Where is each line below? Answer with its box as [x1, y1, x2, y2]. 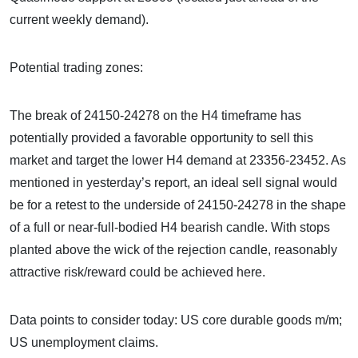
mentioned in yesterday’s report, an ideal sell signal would [10, 176, 337, 189]
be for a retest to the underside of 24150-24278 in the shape [10, 198, 346, 212]
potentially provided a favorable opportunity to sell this [10, 131, 313, 145]
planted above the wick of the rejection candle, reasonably [10, 243, 337, 257]
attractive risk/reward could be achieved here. [10, 265, 268, 279]
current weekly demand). [10, 13, 149, 26]
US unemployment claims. [10, 336, 158, 349]
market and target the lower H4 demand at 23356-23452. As [10, 153, 346, 167]
